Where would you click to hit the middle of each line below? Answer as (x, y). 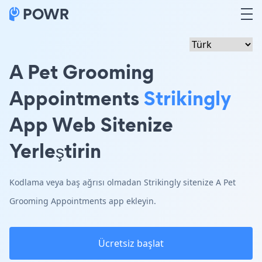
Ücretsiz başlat (131, 243)
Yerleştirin (55, 151)
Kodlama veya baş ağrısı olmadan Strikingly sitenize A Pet (123, 182)
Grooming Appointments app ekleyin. (83, 201)
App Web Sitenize (91, 124)
